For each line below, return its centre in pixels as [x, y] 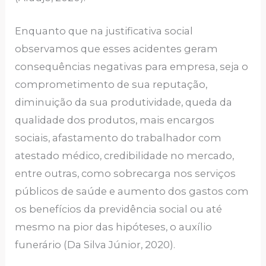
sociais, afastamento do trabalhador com [118, 138]
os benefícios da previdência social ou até [119, 209]
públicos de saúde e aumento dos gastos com [132, 191]
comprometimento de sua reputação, [111, 85]
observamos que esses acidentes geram [117, 49]
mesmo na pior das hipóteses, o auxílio [114, 227]
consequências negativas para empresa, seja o [132, 67]
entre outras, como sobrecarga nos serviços [126, 174]
